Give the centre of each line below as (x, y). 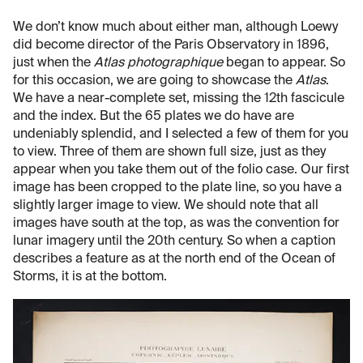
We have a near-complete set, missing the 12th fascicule (179, 99)
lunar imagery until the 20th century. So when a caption (174, 242)
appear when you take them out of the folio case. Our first (181, 171)
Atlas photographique (158, 64)
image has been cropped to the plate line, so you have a (177, 188)
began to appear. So (284, 64)
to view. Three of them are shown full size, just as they (169, 153)
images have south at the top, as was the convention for (176, 224)
